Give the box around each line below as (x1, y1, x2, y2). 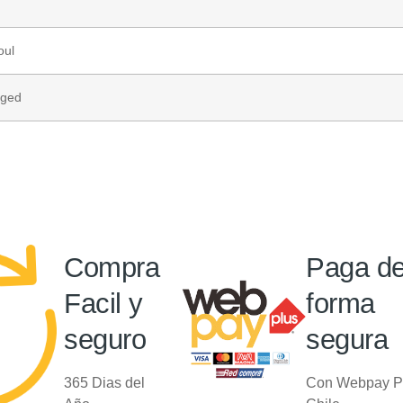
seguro (64, 324, 147, 356)
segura (306, 324, 389, 356)
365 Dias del (64, 375, 146, 391)
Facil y (64, 288, 143, 320)
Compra (64, 252, 160, 284)
